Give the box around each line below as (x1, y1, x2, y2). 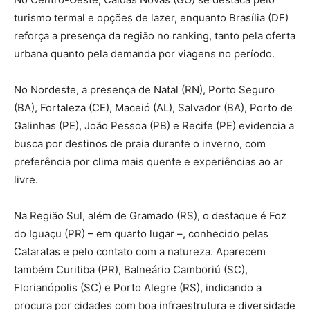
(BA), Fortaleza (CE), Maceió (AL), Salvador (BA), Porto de (14, 100, 293, 114)
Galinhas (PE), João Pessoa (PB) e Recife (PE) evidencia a (14, 118, 294, 132)
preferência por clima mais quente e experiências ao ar (14, 154, 283, 168)
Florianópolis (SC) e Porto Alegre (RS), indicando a (14, 280, 262, 294)
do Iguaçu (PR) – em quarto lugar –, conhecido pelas (14, 226, 268, 240)
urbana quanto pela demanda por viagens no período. (14, 46, 275, 60)
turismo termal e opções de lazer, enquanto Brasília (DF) (14, 10, 289, 24)
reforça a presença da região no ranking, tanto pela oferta (14, 28, 295, 42)
